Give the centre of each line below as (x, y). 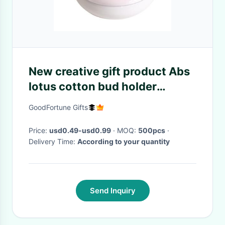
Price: (39, 130)
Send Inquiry (113, 191)
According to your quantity (124, 141)
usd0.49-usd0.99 (80, 130)
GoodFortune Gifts (58, 107)
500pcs (152, 130)
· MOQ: (128, 130)
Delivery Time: (53, 141)
